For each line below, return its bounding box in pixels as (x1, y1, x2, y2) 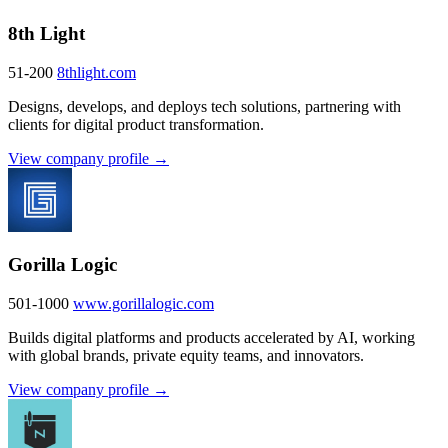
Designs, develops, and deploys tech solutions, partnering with (8, 97, 401, 115)
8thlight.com (57, 63, 136, 81)
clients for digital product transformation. (8, 115, 264, 133)
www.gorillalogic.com (73, 295, 214, 312)
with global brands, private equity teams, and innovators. (8, 347, 364, 364)
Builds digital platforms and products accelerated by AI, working (8, 329, 415, 346)
